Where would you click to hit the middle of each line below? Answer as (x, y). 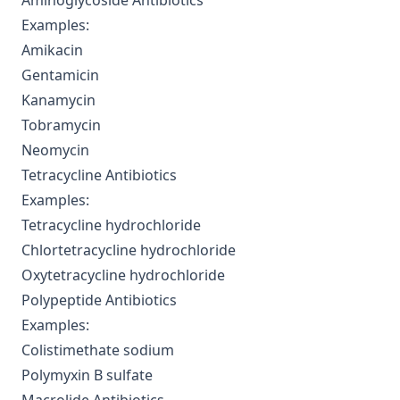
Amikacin (52, 50)
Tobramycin (61, 125)
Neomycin (55, 150)
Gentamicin (60, 75)
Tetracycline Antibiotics (99, 175)
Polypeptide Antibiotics (99, 300)
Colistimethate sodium (98, 350)
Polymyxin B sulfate (87, 375)
